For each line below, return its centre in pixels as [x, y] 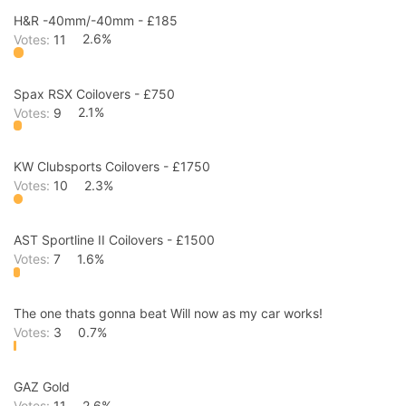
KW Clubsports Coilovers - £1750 [112, 167]
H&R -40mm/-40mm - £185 [96, 20]
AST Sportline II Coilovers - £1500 [114, 240]
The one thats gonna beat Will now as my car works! [168, 314]
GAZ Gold [42, 387]
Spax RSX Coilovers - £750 [94, 93]
